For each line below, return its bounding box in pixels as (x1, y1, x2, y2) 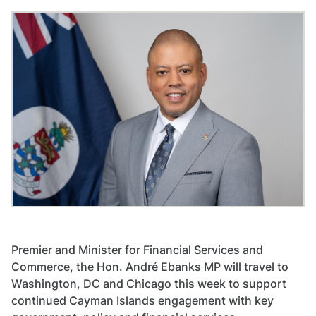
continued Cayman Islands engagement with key (11, 293, 274, 308)
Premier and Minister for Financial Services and (11, 243, 263, 257)
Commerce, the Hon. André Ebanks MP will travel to (11, 260, 288, 274)
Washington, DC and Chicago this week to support (11, 276, 286, 291)
